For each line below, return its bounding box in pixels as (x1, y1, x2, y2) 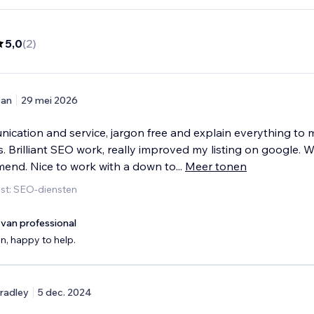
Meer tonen (185, 159, 247, 174)
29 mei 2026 (21, 94, 78, 107)
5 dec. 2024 (38, 286, 92, 299)
